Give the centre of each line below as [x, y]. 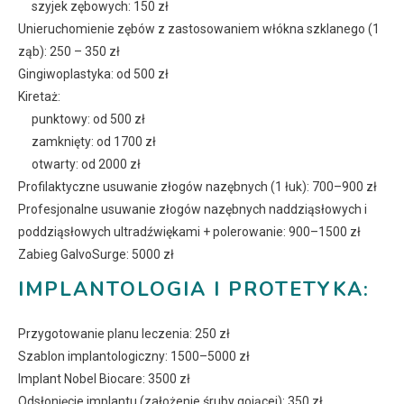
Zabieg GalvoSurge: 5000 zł [96, 255]
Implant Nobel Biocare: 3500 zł [104, 379]
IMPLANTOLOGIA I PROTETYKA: [194, 290]
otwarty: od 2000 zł [86, 165]
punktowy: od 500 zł [88, 119]
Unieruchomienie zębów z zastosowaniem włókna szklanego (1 [199, 29]
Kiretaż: [39, 97]
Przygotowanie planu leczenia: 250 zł [124, 334]
